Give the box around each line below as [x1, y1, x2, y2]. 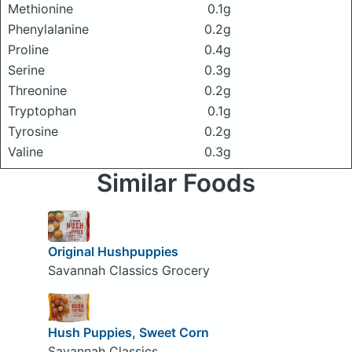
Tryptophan [8, 103, 76, 119]
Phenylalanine [8, 21, 89, 37]
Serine [8, 62, 45, 78]
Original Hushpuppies [47, 243, 178, 259]
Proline [8, 42, 49, 57]
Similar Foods [97, 168, 255, 198]
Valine [8, 144, 43, 159]
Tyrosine [8, 123, 58, 139]
